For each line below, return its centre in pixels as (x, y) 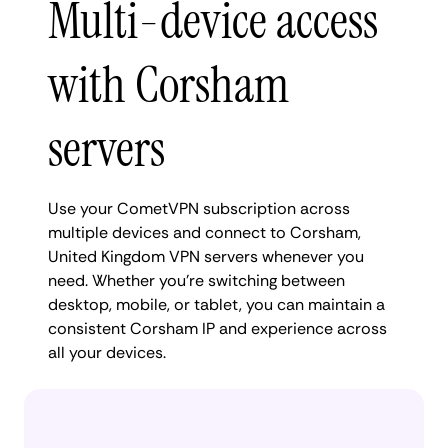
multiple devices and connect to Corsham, (204, 232)
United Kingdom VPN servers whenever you (206, 256)
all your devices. (107, 352)
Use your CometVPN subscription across (199, 208)
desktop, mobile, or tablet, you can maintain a (216, 304)
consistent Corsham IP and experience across (217, 328)
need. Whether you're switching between (196, 280)
